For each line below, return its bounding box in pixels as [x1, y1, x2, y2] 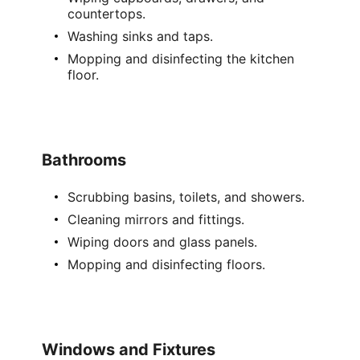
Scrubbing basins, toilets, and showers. [67, 189, 305, 205]
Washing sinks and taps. [67, 28, 214, 44]
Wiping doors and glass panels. [67, 234, 258, 250]
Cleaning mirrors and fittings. [67, 211, 245, 227]
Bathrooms [42, 150, 127, 170]
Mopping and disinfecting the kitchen [67, 51, 295, 67]
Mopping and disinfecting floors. [67, 256, 266, 272]
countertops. [67, 6, 146, 22]
